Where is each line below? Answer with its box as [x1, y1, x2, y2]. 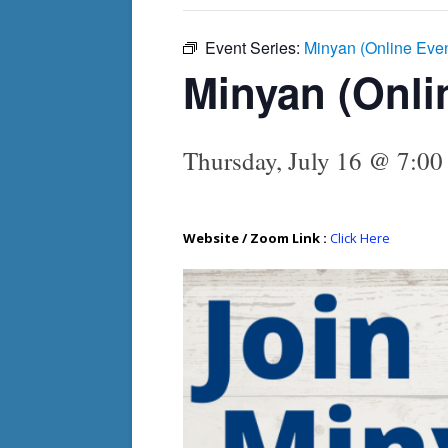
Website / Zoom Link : [183, 229, 330, 248]
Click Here [330, 229, 390, 248]
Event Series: [205, 36, 304, 60]
